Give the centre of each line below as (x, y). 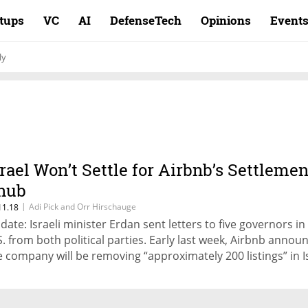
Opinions (226, 20)
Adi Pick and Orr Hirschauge (82, 207)
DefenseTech (146, 20)
